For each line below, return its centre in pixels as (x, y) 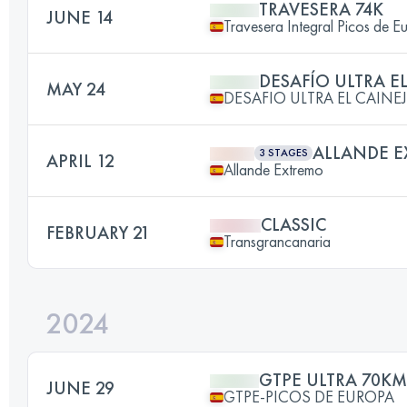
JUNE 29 (80, 388)
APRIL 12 (80, 161)
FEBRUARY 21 (98, 233)
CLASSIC (293, 224)
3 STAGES (283, 153)
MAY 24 (76, 89)
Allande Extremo (273, 169)
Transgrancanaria (277, 241)
